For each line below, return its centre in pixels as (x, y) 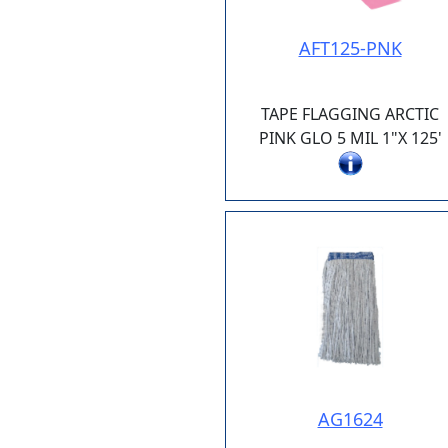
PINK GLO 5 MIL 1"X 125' (350, 138)
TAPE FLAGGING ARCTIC (350, 114)
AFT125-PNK (350, 48)
